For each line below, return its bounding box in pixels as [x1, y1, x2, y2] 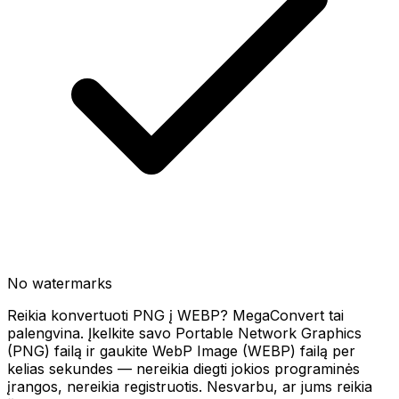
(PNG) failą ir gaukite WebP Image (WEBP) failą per [7, 342, 355, 360]
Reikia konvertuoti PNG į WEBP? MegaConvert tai [7, 306, 344, 324]
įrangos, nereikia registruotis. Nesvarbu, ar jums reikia [7, 378, 372, 395]
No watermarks [7, 274, 112, 292]
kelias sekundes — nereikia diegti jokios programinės [7, 360, 360, 378]
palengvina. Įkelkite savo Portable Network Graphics [7, 324, 362, 342]
